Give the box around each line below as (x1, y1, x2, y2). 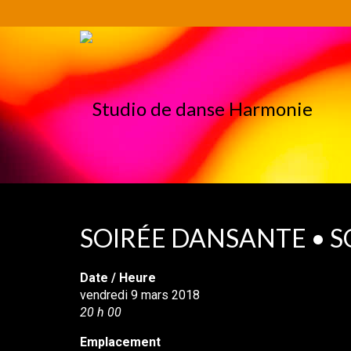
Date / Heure (80, 270, 156, 285)
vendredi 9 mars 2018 (80, 288, 200, 302)
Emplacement (80, 335, 161, 349)
